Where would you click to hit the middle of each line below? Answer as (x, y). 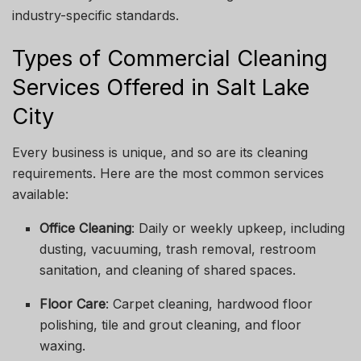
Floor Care (73, 304)
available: (40, 195)
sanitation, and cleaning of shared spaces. (168, 270)
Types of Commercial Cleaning (170, 58)
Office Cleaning (86, 228)
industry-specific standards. (95, 16)
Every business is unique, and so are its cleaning (160, 153)
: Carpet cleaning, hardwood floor (210, 304)
